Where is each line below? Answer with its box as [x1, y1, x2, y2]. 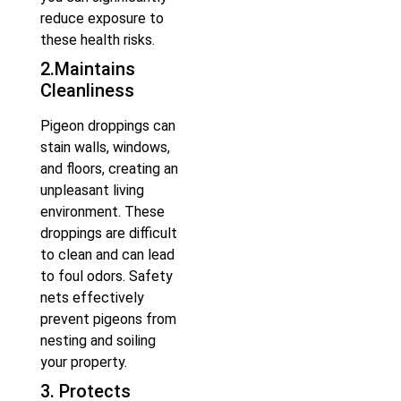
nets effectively [40, 288, 144, 306]
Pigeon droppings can [40, 116, 175, 134]
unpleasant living [40, 181, 144, 199]
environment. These [40, 202, 165, 220]
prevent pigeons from [40, 310, 176, 328]
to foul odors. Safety [40, 267, 173, 285]
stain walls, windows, [40, 138, 170, 156]
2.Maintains [40, 57, 135, 80]
